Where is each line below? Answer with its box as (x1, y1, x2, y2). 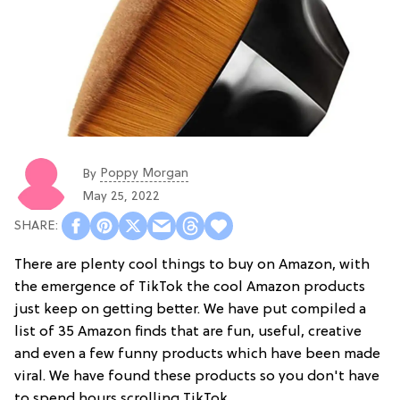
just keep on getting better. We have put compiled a (14, 302, 366, 319)
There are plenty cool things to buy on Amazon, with (14, 257, 370, 274)
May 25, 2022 (82, 189, 160, 204)
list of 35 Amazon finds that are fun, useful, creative (14, 324, 362, 341)
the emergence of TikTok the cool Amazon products (14, 279, 365, 296)
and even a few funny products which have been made (14, 346, 380, 363)
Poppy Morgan (100, 166, 188, 180)
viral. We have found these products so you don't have (14, 369, 379, 386)
